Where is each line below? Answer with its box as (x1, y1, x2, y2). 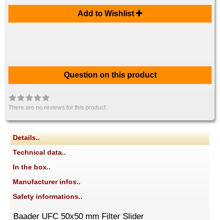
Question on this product (63, 71, 157, 80)
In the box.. (13, 163, 51, 171)
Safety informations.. (13, 192, 83, 201)
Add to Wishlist (78, 9, 136, 18)
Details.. (13, 134, 40, 142)
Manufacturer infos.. (13, 178, 81, 186)
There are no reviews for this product (8, 104, 106, 111)
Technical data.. (13, 148, 66, 157)
